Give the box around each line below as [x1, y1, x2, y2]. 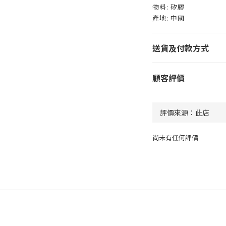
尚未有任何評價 [152, 133, 198, 142]
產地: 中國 [152, 13, 185, 23]
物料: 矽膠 [152, 2, 185, 12]
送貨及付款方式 [152, 42, 209, 54]
